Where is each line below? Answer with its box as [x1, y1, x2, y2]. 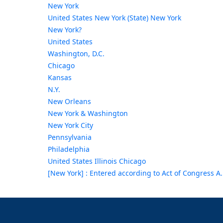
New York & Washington [47, 109, 128, 118]
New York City [47, 120, 93, 130]
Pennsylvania [47, 132, 92, 142]
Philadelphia [47, 144, 90, 154]
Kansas [47, 73, 72, 83]
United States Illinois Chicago [47, 156, 146, 166]
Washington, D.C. [47, 49, 105, 59]
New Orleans [47, 97, 91, 107]
